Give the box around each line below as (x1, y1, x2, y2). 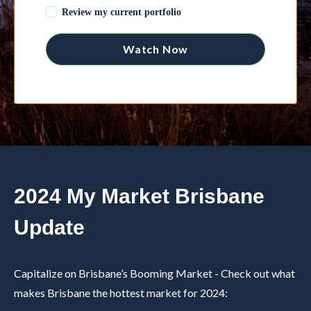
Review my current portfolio (62, 6, 181, 17)
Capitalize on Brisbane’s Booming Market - (14, 266, 221, 280)
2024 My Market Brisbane (14, 184, 264, 208)
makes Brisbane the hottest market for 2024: (14, 285, 228, 299)
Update (14, 215, 85, 239)
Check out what (221, 266, 295, 280)
